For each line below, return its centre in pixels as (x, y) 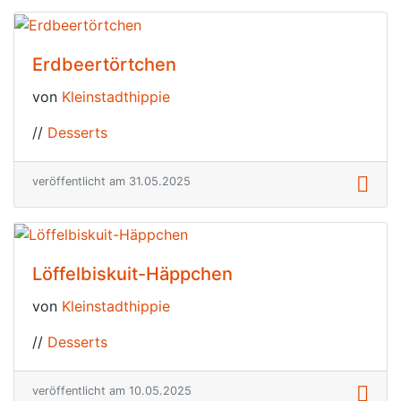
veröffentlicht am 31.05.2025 (111, 181)
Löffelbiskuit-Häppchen (132, 274)
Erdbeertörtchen (104, 64)
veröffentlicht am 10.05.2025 (112, 391)
